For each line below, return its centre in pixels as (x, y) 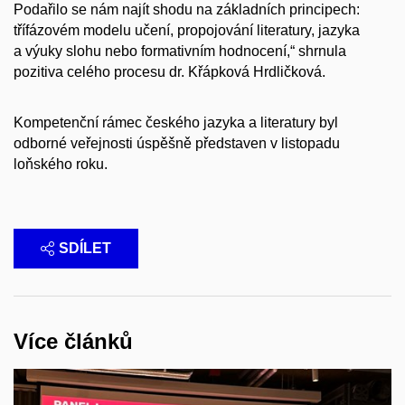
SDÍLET (85, 249)
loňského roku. (61, 165)
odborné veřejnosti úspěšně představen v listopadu (177, 144)
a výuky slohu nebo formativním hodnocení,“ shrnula (180, 51)
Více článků (73, 342)
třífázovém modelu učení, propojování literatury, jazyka (187, 30)
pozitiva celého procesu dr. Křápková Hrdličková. (170, 71)
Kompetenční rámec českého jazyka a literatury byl (176, 123)
